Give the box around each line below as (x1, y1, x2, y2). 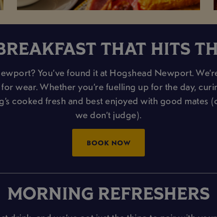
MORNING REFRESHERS (7, 186, 210, 204)
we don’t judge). (75, 108, 142, 122)
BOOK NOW (86, 138, 131, 147)
